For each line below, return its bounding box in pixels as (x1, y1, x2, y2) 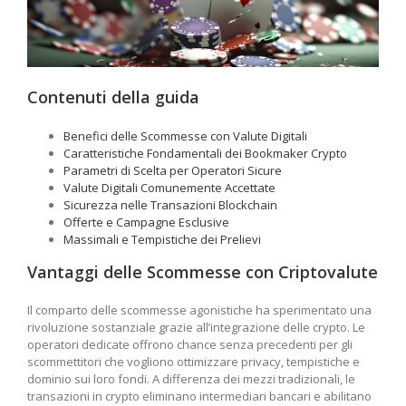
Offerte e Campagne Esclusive (63, 213, 229, 230)
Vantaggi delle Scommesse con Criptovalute (27, 260, 378, 283)
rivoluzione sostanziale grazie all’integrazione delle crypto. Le (27, 319, 365, 336)
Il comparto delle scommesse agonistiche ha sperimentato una (27, 302, 372, 319)
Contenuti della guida (27, 85, 199, 108)
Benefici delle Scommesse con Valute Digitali (63, 127, 307, 144)
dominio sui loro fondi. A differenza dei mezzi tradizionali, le (27, 371, 355, 388)
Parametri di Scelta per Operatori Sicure (63, 161, 282, 179)
